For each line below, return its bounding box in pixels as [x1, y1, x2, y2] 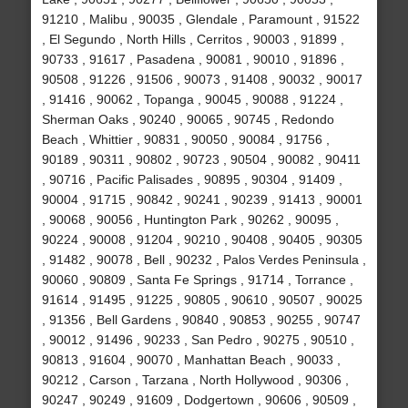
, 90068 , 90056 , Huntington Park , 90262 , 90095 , [41, 212, 339, 228]
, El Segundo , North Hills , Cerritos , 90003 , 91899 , [41, 32, 344, 47]
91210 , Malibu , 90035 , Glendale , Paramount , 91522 [41, 12, 360, 27]
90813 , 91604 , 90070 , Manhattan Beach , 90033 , [41, 352, 341, 368]
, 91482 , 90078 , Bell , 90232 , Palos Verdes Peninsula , [41, 252, 366, 268]
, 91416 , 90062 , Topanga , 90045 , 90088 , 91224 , [41, 92, 343, 107]
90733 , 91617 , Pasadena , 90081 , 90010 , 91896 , [41, 52, 344, 67]
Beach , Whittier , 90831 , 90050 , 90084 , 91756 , [41, 132, 330, 148]
